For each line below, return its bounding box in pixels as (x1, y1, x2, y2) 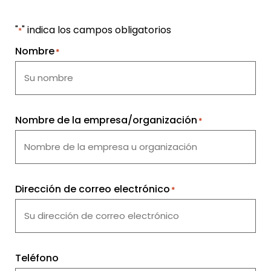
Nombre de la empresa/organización (15, 113, 197, 127)
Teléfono (15, 250, 59, 265)
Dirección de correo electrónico (15, 181, 170, 196)
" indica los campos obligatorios (22, 23, 171, 38)
